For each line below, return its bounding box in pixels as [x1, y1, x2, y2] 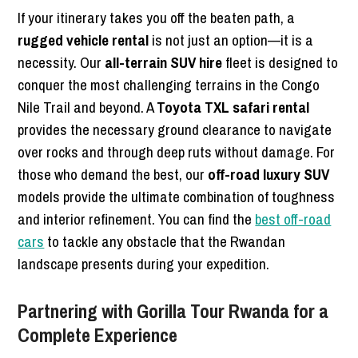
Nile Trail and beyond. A [18, 97, 157, 118]
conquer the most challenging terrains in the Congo [18, 74, 320, 96]
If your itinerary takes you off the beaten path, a [18, 7, 296, 29]
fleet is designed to [222, 52, 339, 74]
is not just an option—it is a [149, 30, 314, 51]
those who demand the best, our [18, 164, 209, 185]
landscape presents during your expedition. [18, 253, 270, 275]
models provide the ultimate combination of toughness [18, 186, 336, 208]
